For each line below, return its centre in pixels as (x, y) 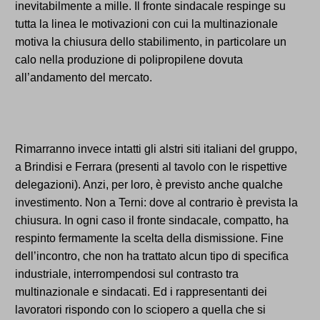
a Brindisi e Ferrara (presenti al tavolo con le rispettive (151, 167)
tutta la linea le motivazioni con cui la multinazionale (146, 24)
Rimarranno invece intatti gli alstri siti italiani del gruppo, (156, 149)
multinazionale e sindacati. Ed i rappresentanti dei (141, 292)
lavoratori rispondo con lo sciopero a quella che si (140, 310)
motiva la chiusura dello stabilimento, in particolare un (151, 42)
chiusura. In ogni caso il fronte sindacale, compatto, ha (152, 221)
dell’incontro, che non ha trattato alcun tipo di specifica (152, 256)
